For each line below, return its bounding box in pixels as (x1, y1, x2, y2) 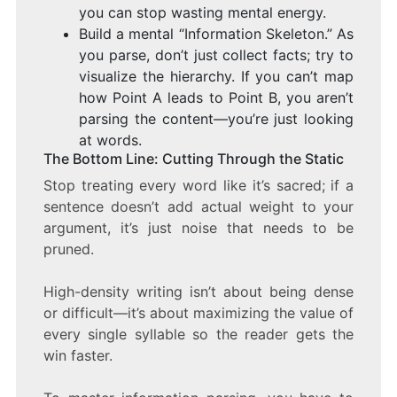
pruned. (43, 239, 94, 258)
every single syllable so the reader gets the (43, 324, 354, 343)
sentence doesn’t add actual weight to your (43, 197, 354, 215)
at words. (78, 130, 142, 149)
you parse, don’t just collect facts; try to (78, 45, 354, 64)
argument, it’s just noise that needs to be (43, 218, 354, 237)
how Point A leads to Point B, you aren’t (78, 88, 354, 106)
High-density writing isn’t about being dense (43, 282, 354, 300)
